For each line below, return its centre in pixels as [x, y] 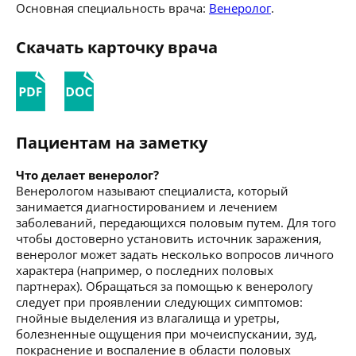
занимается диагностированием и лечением [147, 206]
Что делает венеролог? [87, 174]
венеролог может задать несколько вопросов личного [175, 254]
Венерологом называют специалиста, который [152, 190]
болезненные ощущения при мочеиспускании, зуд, [166, 333]
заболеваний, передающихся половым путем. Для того [176, 222]
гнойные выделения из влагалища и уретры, [148, 317]
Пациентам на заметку [112, 142]
